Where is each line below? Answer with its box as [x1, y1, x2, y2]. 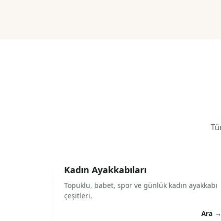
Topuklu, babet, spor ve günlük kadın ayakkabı [64, 181, 218, 190]
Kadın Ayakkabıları [64, 164, 147, 176]
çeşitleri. [64, 191, 92, 200]
